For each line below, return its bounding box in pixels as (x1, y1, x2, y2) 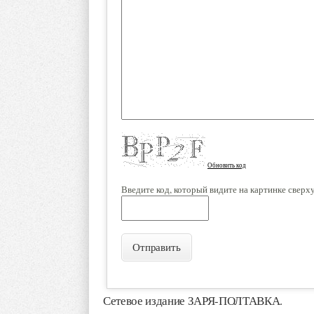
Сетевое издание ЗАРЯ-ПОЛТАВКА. (103, 292, 282, 308)
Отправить (132, 239, 181, 254)
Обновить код (207, 160, 246, 170)
